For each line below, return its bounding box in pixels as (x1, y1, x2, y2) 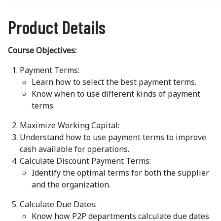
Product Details (8, 16, 106, 37)
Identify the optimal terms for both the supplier (32, 167, 209, 178)
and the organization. (32, 179, 110, 190)
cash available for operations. (20, 144, 129, 154)
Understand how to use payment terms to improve (20, 132, 206, 143)
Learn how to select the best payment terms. (32, 76, 196, 87)
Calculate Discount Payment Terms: (20, 155, 151, 166)
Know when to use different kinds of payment (32, 88, 200, 99)
